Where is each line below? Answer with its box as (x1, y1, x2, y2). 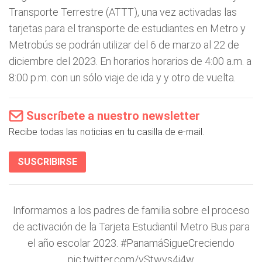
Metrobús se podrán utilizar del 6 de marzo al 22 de (9, 39, 239, 51)
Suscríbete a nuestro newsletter (26, 109, 200, 123)
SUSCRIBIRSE (18, 156, 77, 167)
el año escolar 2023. (27, 237, 120, 249)
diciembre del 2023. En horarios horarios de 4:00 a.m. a (9, 55, 251, 67)
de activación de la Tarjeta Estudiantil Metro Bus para (12, 220, 250, 233)
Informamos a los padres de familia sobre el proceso (12, 204, 250, 216)
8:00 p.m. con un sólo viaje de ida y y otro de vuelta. (9, 71, 236, 84)
